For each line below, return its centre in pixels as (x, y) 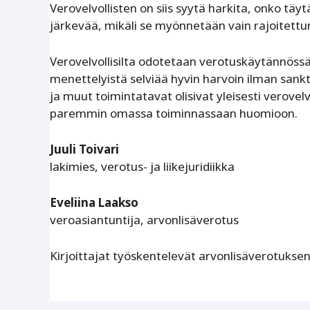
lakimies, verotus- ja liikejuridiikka (142, 167)
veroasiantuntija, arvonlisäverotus (144, 220)
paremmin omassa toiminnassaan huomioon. (174, 113)
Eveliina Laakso (94, 203)
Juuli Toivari (84, 149)
